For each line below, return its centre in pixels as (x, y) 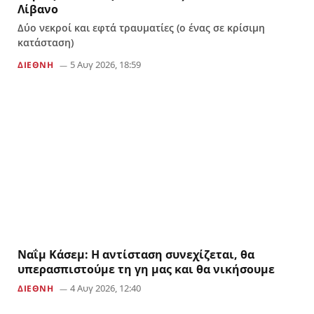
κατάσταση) (46, 42)
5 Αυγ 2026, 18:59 (105, 64)
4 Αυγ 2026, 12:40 (105, 288)
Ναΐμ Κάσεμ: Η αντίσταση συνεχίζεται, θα (136, 255)
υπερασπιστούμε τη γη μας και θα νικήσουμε (146, 269)
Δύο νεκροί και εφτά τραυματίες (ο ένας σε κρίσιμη (141, 27)
